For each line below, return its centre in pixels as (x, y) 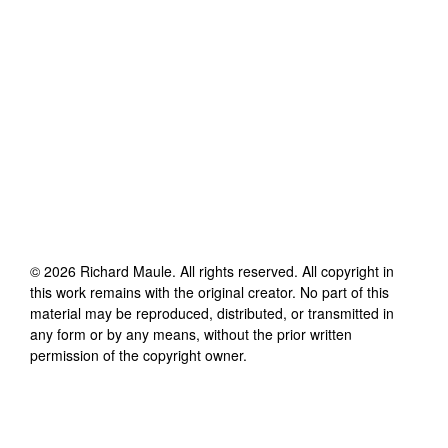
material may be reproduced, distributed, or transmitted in (212, 312)
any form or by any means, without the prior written (191, 333)
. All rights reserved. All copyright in (283, 270)
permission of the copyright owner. (138, 354)
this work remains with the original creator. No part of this (209, 291)
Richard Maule (126, 270)
